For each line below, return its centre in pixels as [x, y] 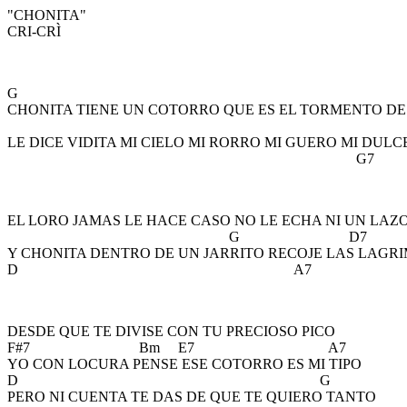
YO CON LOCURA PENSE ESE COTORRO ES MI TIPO [184, 364]
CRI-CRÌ [34, 31]
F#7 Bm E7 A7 [177, 347]
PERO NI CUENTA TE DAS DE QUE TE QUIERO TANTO [192, 397]
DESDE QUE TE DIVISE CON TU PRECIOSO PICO [171, 331]
